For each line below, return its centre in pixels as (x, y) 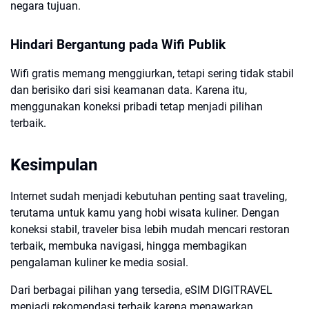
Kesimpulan (54, 165)
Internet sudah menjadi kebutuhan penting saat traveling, (149, 196)
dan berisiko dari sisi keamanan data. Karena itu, (129, 90)
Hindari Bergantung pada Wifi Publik (118, 45)
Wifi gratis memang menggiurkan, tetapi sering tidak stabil (152, 73)
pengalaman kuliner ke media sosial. (99, 262)
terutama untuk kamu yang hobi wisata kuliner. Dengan (145, 213)
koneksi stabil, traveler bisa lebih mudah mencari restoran (150, 229)
